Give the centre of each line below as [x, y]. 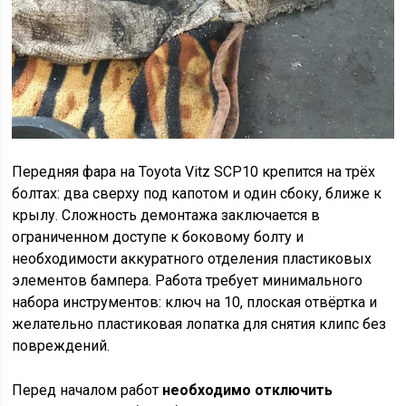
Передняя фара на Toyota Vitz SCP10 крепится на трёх [194, 172]
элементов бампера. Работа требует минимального [188, 281]
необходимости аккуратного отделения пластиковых [192, 259]
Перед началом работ [87, 391]
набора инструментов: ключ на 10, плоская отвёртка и [195, 303]
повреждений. [61, 346]
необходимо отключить [248, 391]
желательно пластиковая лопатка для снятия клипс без [199, 324]
